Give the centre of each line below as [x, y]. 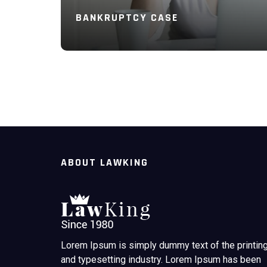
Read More [101, 88]
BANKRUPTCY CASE [127, 17]
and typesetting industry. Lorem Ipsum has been [161, 260]
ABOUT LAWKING [105, 163]
